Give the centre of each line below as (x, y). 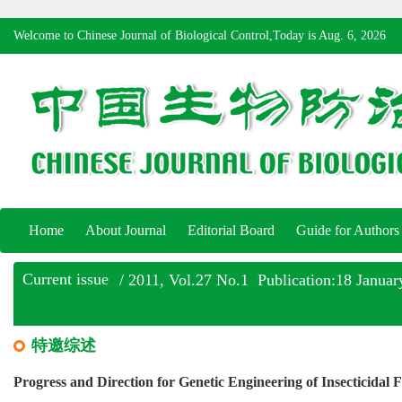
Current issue (66, 279)
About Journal (126, 230)
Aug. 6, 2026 (352, 35)
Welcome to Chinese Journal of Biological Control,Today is (166, 35)
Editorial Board (231, 230)
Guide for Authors (348, 230)
